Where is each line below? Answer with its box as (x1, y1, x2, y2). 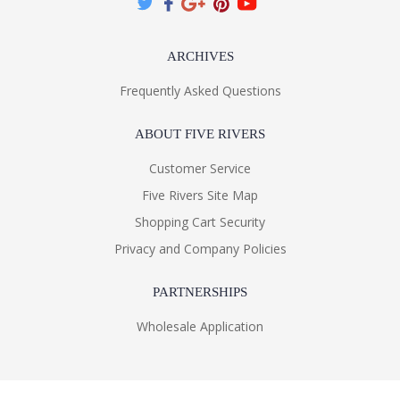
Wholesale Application (137, 318, 263, 336)
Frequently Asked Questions (119, 82, 281, 100)
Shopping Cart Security (135, 213, 265, 231)
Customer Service (149, 160, 251, 178)
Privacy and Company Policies (113, 240, 287, 258)
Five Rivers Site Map (142, 187, 258, 204)
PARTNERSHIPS (153, 285, 247, 300)
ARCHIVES (166, 49, 234, 64)
